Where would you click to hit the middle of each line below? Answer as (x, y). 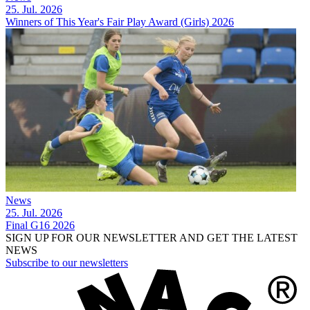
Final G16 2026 (40, 225)
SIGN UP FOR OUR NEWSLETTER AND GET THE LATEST (152, 237)
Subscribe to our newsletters (67, 262)
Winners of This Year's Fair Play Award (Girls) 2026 (120, 21)
